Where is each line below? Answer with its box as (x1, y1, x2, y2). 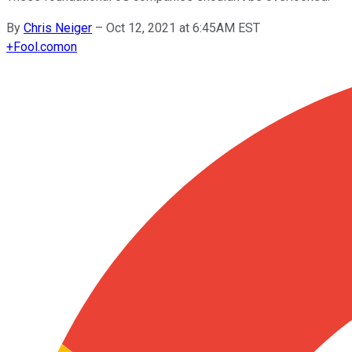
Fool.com (13, 38, 64, 54)
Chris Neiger (24, 20, 92, 35)
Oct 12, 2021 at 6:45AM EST (106, 20, 260, 35)
